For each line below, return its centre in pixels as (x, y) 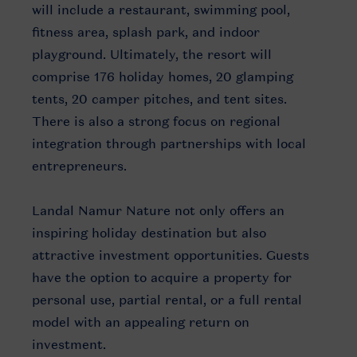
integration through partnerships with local (169, 143)
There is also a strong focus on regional (156, 121)
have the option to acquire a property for (162, 277)
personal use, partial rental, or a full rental (167, 300)
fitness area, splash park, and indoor (146, 32)
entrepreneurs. (81, 166)
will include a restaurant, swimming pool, (161, 10)
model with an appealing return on (141, 322)
